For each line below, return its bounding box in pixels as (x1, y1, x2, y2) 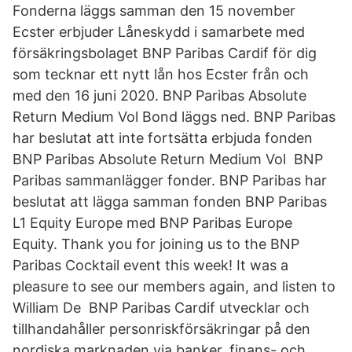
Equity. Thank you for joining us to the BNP (13, 236, 299, 252)
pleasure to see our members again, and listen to (13, 278, 335, 295)
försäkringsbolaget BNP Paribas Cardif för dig (13, 45, 317, 61)
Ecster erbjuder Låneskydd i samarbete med (13, 24, 305, 40)
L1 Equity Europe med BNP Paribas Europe (13, 214, 292, 231)
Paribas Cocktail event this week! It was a (13, 257, 288, 273)
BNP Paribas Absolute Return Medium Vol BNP (13, 151, 323, 167)
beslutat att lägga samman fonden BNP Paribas (13, 193, 327, 210)
